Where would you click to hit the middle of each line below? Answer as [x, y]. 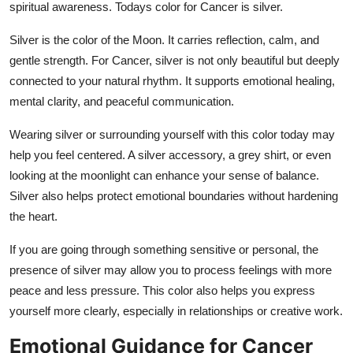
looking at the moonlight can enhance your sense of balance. [164, 175]
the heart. [33, 216]
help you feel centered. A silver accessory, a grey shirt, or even [170, 154]
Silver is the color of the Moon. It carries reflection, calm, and [164, 39]
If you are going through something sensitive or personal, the [164, 249]
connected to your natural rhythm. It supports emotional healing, [172, 80]
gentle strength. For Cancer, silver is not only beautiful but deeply [175, 60]
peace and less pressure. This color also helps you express [162, 290]
